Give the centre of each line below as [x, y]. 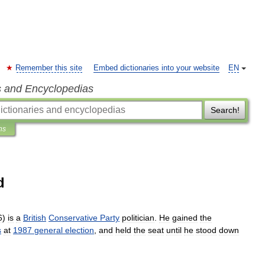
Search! [225, 110]
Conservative [73, 218]
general [49, 230]
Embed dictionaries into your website [156, 68]
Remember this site [49, 68]
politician [138, 218]
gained [185, 218]
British [35, 218]
